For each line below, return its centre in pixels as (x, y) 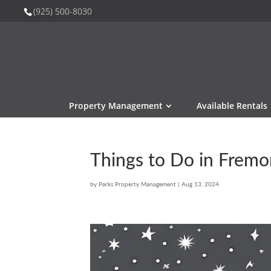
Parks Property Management (138, 184)
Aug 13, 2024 (201, 184)
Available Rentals (232, 106)
